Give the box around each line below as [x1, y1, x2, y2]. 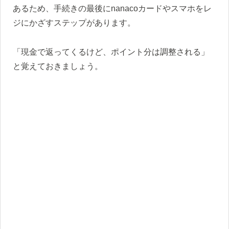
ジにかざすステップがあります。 [13, 18, 135, 28]
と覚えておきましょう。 [13, 61, 103, 71]
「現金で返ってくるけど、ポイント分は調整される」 [13, 47, 209, 56]
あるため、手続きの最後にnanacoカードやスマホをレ [13, 4, 212, 13]
